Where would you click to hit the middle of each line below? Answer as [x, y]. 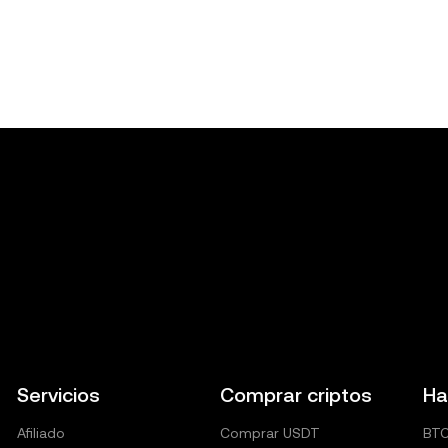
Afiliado [41, 433]
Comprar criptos [295, 395]
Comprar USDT [269, 433]
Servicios [59, 395]
